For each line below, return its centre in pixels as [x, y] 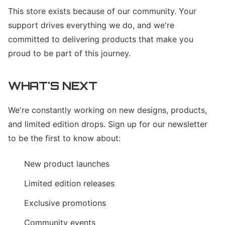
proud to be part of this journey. [69, 53]
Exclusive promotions [65, 203]
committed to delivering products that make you [101, 39]
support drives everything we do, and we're [91, 25]
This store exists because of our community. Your [102, 11]
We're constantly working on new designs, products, [107, 110]
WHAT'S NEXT [53, 85]
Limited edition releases [69, 183]
